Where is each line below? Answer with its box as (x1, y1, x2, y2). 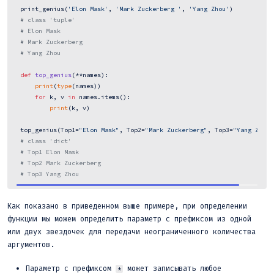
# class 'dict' (20, 136, 72, 145)
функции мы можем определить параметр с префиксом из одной (7, 213, 251, 224)
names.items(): (75, 92, 130, 101)
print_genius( (17, 4, 68, 13)
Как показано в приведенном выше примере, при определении (7, 201, 247, 211)
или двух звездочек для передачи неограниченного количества (7, 226, 256, 237)
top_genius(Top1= (17, 125, 79, 134)
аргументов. (7, 239, 54, 250)
